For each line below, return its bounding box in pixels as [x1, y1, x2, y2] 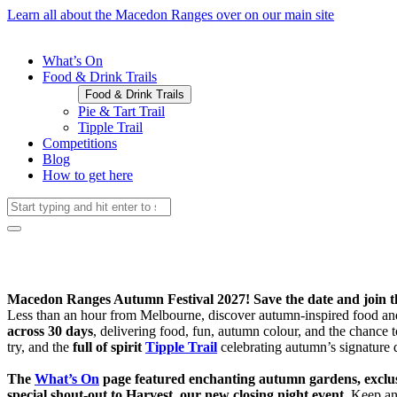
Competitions [43, 136, 117, 151]
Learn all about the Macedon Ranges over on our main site [7, 7, 334, 22]
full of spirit [73, 339, 145, 354]
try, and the [7, 339, 73, 354]
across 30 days [7, 323, 93, 339]
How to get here [43, 167, 133, 183]
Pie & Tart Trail [78, 104, 165, 119]
